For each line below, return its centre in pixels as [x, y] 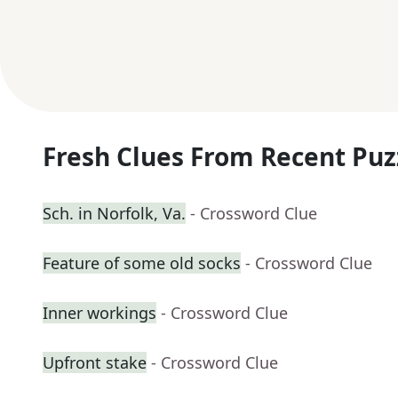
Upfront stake [95, 363]
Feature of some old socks [142, 263]
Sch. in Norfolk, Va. [114, 214]
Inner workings [99, 313]
